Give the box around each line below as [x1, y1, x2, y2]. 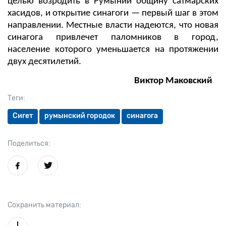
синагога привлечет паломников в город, [8, 33, 218, 43]
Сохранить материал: [8, 201, 81, 210]
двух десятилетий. [8, 57, 81, 67]
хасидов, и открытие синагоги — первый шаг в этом [8, 9, 218, 19]
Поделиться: [8, 139, 50, 148]
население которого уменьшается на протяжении [8, 45, 218, 55]
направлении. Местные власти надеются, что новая [8, 21, 218, 31]
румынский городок [44, 111, 115, 121]
